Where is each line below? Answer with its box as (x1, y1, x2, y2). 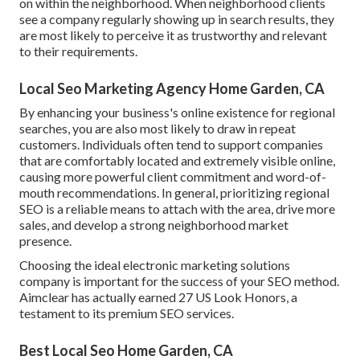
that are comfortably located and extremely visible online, (19, 152, 335, 168)
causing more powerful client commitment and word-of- (19, 168, 326, 184)
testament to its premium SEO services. (19, 305, 234, 321)
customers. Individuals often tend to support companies (19, 136, 323, 152)
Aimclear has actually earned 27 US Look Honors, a (19, 288, 297, 305)
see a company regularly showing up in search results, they (19, 10, 334, 27)
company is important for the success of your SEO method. (19, 272, 339, 288)
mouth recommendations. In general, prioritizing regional (19, 184, 329, 200)
